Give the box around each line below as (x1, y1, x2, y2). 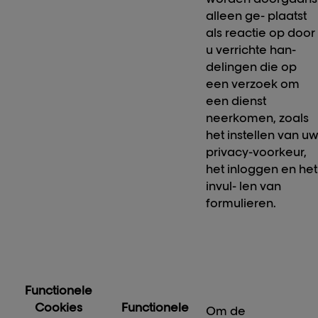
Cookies (34, 300, 82, 314)
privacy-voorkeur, (206, 145, 307, 160)
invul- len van (206, 179, 282, 194)
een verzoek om (206, 77, 300, 92)
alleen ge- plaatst (206, 9, 307, 23)
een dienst (206, 94, 267, 109)
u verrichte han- (206, 43, 297, 57)
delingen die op (206, 60, 297, 75)
